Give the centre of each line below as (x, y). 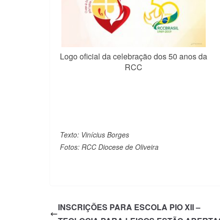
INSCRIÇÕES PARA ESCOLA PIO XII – (129, 207)
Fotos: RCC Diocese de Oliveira (109, 147)
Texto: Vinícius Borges (95, 134)
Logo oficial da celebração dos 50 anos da (134, 56)
